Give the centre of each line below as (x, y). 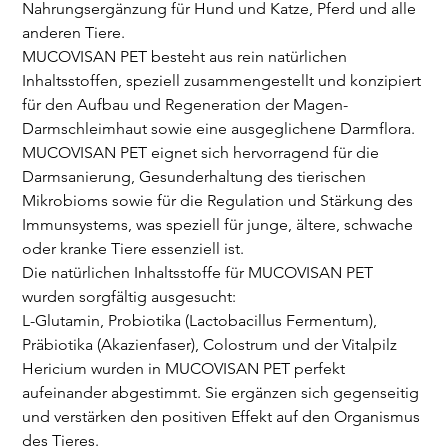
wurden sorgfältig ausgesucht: (129, 296)
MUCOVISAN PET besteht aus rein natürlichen (185, 56)
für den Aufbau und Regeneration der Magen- (185, 104)
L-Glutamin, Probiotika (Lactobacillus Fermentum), (200, 320)
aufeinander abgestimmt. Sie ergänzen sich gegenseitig (221, 392)
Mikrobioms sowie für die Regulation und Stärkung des (218, 200)
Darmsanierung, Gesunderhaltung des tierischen (194, 176)
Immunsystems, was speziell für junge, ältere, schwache (218, 224)
